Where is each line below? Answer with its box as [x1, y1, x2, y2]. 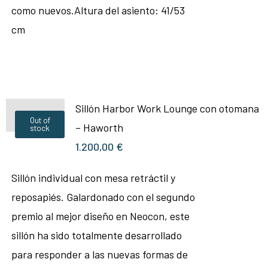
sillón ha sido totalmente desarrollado [11, 229, 182, 242]
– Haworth [75, 121, 123, 134]
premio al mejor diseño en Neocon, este [11, 209, 190, 223]
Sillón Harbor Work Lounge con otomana [75, 102, 259, 115]
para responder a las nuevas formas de [11, 248, 188, 261]
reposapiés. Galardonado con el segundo [11, 190, 195, 203]
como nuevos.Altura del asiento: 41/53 [11, 4, 185, 17]
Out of [29, 115, 50, 125]
